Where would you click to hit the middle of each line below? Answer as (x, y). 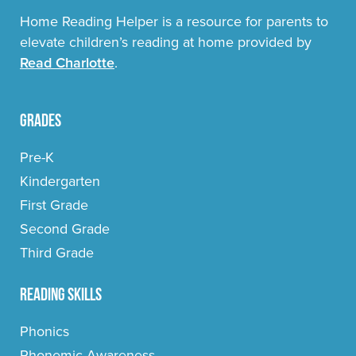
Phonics (44, 332)
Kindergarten (60, 182)
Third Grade (57, 253)
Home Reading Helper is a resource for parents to (174, 22)
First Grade (54, 205)
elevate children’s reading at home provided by (166, 43)
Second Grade (65, 229)
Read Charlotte (67, 63)
